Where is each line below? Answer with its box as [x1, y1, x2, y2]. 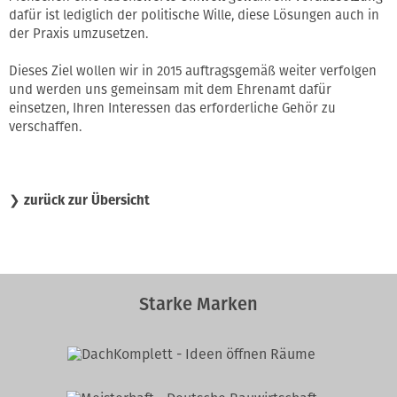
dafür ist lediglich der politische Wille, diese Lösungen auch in [9, 7, 379, 24]
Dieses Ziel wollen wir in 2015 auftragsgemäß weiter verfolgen [9, 63, 377, 80]
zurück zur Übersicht [24, 192, 150, 209]
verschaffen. [9, 119, 82, 136]
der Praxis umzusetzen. [9, 26, 148, 43]
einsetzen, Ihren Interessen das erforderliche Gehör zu [9, 100, 336, 117]
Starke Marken [139, 293, 258, 315]
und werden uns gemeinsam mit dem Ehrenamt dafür [9, 82, 331, 98]
